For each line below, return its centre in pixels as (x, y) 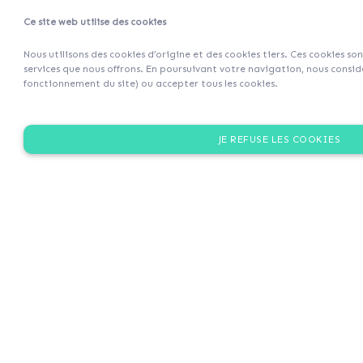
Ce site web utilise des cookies (94, 22)
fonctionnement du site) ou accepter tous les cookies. (150, 83)
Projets (271, 33)
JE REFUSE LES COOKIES (280, 139)
